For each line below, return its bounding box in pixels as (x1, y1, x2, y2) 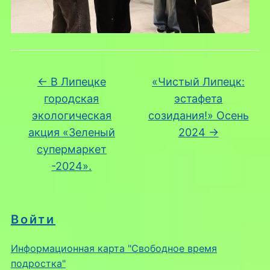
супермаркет (36, 143, 107, 156)
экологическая (31, 109, 111, 122)
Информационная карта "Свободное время (10, 242, 217, 255)
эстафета (174, 92, 223, 105)
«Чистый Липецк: (152, 75, 245, 89)
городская (44, 92, 99, 105)
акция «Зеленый (28, 126, 115, 139)
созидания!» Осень (148, 109, 249, 122)
